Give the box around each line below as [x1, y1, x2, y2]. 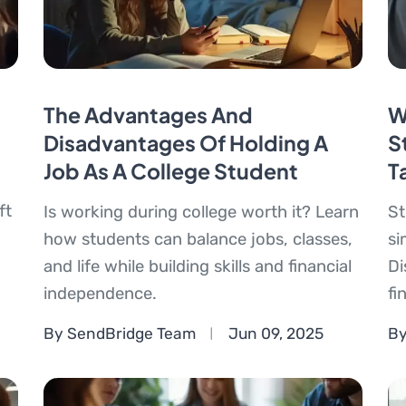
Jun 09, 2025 [227, 324, 324, 343]
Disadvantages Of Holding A [43, 130, 328, 157]
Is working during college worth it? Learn [43, 202, 359, 223]
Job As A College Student [43, 158, 298, 185]
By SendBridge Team [43, 324, 196, 343]
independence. [43, 284, 157, 304]
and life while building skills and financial [43, 256, 352, 277]
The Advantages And [43, 101, 253, 129]
